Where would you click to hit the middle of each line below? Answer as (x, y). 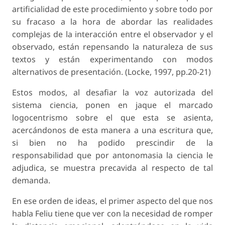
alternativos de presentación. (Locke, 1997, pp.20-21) (111, 72)
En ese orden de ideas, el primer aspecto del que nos (113, 201)
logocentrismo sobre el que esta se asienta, (113, 118)
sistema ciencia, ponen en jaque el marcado (113, 105)
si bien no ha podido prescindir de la (113, 143)
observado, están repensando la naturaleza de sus (113, 47)
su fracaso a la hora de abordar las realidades (113, 22)
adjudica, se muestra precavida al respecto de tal (113, 168)
